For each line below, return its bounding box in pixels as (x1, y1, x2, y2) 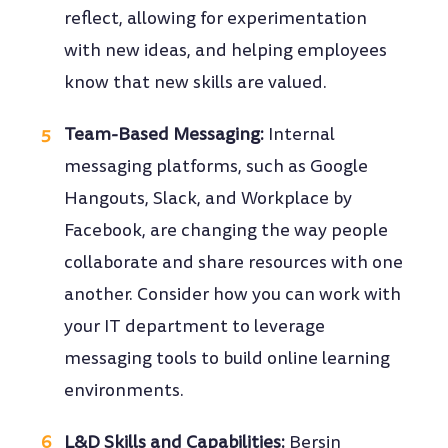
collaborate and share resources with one (64, 250, 404, 276)
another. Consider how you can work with (64, 282, 402, 308)
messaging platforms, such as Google (64, 154, 369, 180)
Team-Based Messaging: (64, 122, 265, 148)
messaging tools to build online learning (64, 346, 391, 372)
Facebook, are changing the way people (64, 218, 389, 244)
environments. (64, 378, 185, 404)
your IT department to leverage (64, 314, 326, 340)
